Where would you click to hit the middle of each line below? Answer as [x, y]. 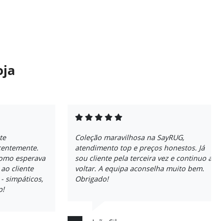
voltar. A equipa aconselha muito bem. [140, 168]
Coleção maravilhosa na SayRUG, [130, 137]
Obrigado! [92, 179]
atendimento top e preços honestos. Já [140, 148]
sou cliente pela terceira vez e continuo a [144, 158]
